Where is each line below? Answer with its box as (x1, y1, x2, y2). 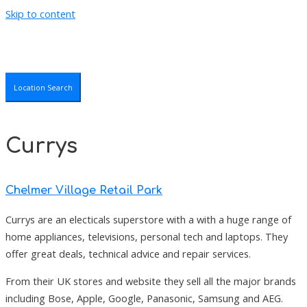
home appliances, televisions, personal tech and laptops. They (5, 229, 288, 243)
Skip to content (5, 7, 75, 21)
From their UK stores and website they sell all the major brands (5, 273, 296, 288)
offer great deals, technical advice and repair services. (5, 246, 251, 260)
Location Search (14, 82, 73, 93)
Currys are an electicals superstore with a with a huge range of (5, 212, 291, 226)
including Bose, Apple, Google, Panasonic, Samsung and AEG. (5, 291, 283, 305)
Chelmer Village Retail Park (5, 184, 162, 197)
